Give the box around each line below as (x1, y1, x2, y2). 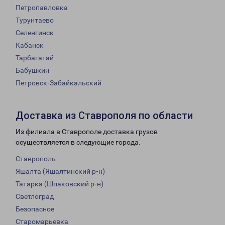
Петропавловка (16, 4, 68, 12)
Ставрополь (16, 155, 56, 163)
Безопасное (16, 205, 54, 213)
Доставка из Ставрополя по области (16, 109, 193, 122)
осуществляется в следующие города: (16, 138, 140, 147)
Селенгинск (16, 29, 54, 37)
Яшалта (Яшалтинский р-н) (16, 167, 105, 176)
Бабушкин (16, 66, 49, 75)
